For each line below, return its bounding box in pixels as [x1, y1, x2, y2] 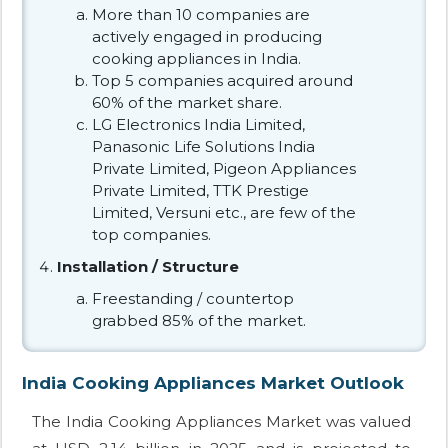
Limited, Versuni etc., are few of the [92, 202, 356, 222]
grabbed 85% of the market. [92, 310, 306, 330]
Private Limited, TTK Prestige [92, 180, 309, 200]
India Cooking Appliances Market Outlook [22, 372, 404, 393]
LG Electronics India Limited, [92, 114, 305, 134]
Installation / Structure [57, 256, 239, 276]
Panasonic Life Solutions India [92, 136, 315, 156]
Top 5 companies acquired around [92, 70, 353, 90]
